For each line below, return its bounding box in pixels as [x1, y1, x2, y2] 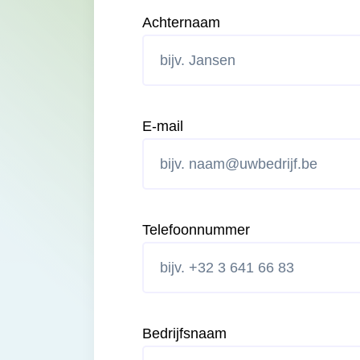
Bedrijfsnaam [142, 325, 227, 342]
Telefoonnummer [142, 222, 250, 238]
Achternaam [142, 14, 220, 31]
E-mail [142, 118, 183, 134]
